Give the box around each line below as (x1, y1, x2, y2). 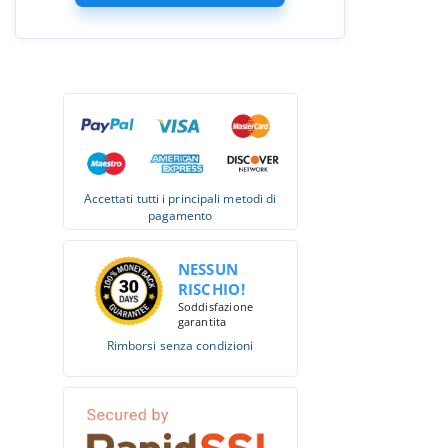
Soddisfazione (177, 299, 254, 314)
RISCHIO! (177, 279, 245, 299)
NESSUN (177, 259, 239, 279)
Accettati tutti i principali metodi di (83, 190, 277, 207)
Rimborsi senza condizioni (106, 337, 254, 354)
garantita (177, 314, 227, 329)
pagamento (147, 207, 213, 224)
